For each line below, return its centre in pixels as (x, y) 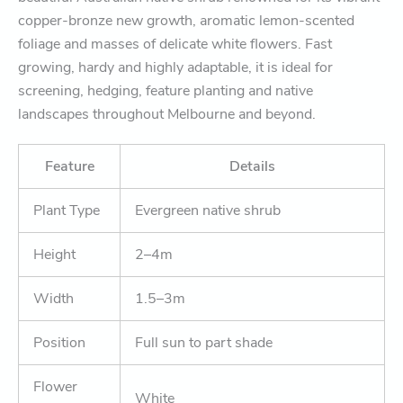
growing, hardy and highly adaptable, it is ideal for (175, 67)
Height (54, 254)
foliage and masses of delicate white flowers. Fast (175, 44)
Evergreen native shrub (208, 210)
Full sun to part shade (204, 342)
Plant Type (67, 210)
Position (59, 342)
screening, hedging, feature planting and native (166, 90)
